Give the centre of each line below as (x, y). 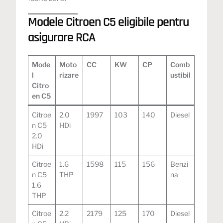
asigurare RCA (62, 37)
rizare (69, 75)
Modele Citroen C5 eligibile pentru (109, 22)
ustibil (181, 75)
